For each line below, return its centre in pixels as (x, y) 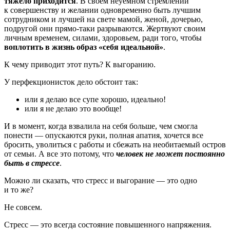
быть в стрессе (32, 163)
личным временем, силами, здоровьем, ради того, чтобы (103, 37)
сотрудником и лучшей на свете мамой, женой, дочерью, (103, 19)
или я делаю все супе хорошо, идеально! (95, 99)
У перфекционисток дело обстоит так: (71, 82)
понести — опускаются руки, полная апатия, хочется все (104, 135)
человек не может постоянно (170, 154)
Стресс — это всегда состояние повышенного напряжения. (108, 224)
